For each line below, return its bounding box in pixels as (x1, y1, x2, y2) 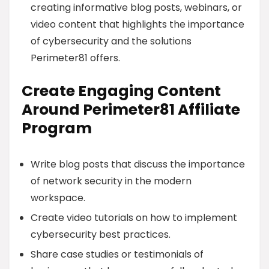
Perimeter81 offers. (31, 51, 120, 65)
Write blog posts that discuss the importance (31, 157, 245, 171)
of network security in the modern (31, 174, 192, 188)
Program (22, 118, 92, 139)
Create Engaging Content (22, 80, 221, 101)
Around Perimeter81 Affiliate (22, 99, 240, 120)
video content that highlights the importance (31, 17, 244, 31)
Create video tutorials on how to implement (31, 211, 237, 225)
